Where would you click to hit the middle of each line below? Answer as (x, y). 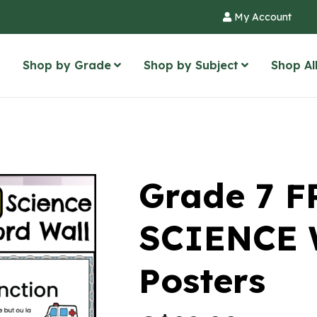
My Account (261, 17)
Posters (202, 280)
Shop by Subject (191, 65)
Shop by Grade (67, 65)
